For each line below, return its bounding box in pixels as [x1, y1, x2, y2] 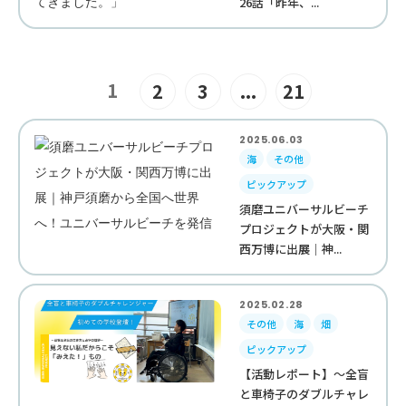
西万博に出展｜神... [239, 240, 343, 257]
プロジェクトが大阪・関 [239, 220, 370, 237]
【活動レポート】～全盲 [239, 365, 370, 382]
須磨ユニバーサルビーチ [239, 200, 370, 217]
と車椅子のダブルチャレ [239, 385, 370, 402]
